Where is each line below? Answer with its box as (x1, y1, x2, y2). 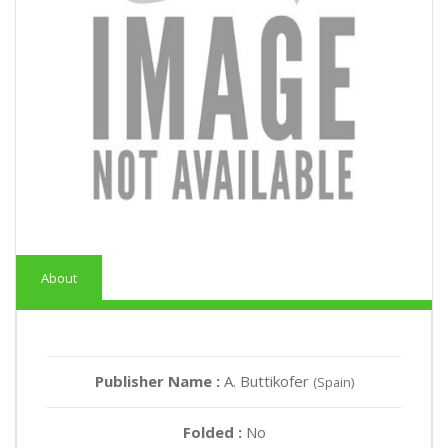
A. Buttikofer (223, 370, 313, 391)
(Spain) (312, 372, 354, 391)
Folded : (182, 421, 246, 442)
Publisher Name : (94, 370, 224, 391)
